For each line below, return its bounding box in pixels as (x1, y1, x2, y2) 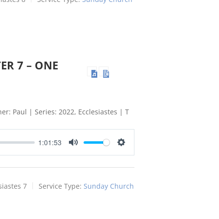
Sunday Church (84, 181, 134, 191)
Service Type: (39, 181, 82, 191)
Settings (121, 147, 146, 157)
